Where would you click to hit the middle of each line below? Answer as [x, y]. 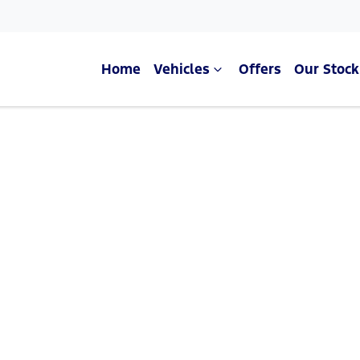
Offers [260, 69]
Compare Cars [180, 157]
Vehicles [182, 69]
